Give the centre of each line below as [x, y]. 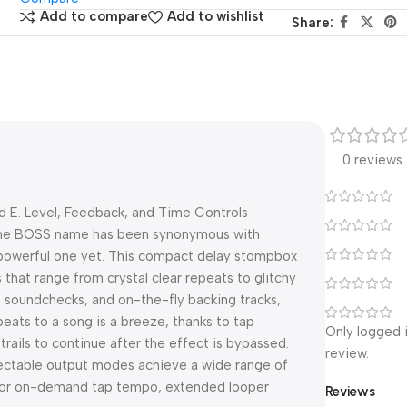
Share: [312, 22]
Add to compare [94, 17]
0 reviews [373, 159]
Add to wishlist [216, 17]
